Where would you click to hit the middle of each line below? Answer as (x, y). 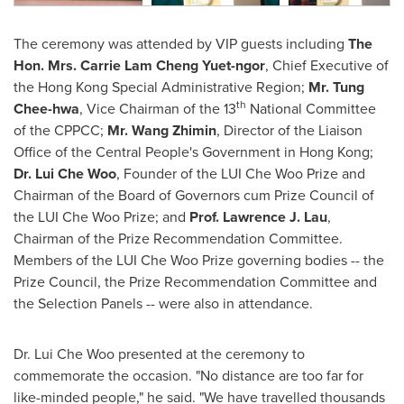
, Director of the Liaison (289, 130)
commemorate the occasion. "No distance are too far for (188, 376)
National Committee (313, 109)
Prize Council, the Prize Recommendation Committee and (195, 282)
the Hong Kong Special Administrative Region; (161, 87)
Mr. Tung (336, 87)
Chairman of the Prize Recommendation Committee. (178, 239)
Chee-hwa (46, 109)
